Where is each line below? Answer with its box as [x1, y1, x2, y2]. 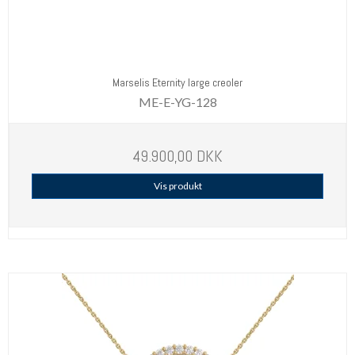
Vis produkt [153, 179, 202, 192]
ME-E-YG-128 [138, 94, 217, 109]
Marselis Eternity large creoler [113, 75, 242, 90]
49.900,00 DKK [132, 145, 223, 166]
